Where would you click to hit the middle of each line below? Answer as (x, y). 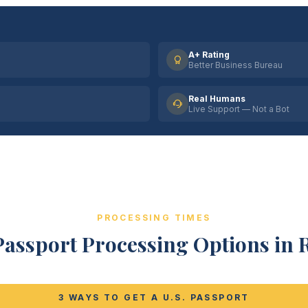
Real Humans (217, 99)
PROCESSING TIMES (154, 218)
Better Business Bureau (235, 65)
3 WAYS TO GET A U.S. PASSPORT (154, 297)
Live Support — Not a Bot (239, 109)
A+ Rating (209, 55)
